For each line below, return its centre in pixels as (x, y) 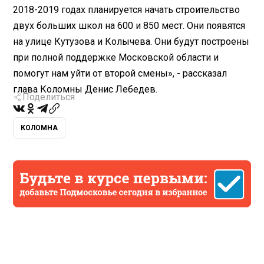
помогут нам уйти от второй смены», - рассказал (120, 73)
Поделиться (49, 97)
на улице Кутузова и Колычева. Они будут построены (131, 41)
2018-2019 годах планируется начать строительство (127, 9)
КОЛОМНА (39, 128)
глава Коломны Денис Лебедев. (85, 89)
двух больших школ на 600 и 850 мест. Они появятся (129, 25)
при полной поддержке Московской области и (116, 57)
